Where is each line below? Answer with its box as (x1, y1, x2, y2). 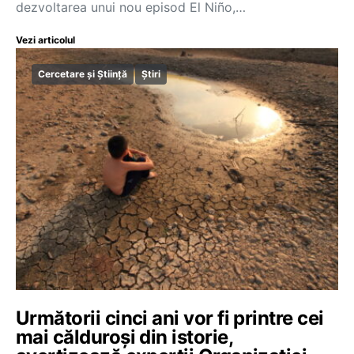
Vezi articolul (16, 34, 75, 46)
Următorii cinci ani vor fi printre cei (16, 307, 324, 330)
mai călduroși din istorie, (16, 326, 232, 348)
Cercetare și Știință (38, 68, 127, 80)
